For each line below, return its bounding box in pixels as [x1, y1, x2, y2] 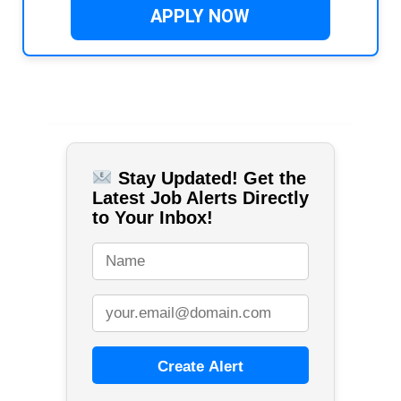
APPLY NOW [150, 5, 251, 28]
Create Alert [157, 358, 243, 376]
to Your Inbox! [91, 208, 213, 228]
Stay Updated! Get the [112, 168, 306, 189]
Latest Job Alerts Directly [91, 188, 309, 209]
